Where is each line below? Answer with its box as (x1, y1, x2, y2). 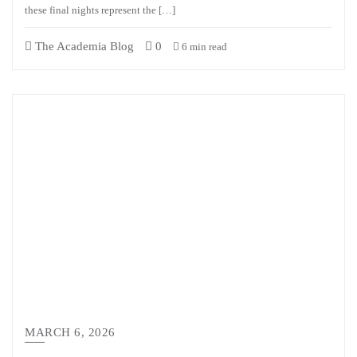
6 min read (179, 41, 227, 53)
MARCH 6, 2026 (25, 326, 116, 339)
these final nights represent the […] (25, 4, 175, 16)
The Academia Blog (32, 40, 134, 53)
